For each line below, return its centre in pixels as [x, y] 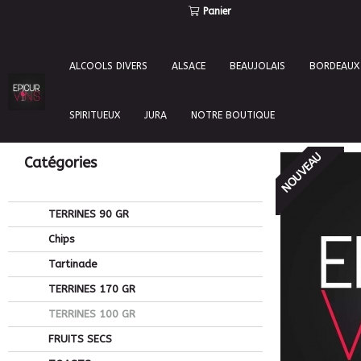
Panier [217, 11]
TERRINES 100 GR [91, 314]
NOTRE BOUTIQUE [233, 115]
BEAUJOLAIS [257, 66]
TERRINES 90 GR [87, 214]
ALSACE [189, 66]
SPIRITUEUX [95, 115]
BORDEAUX [334, 66]
